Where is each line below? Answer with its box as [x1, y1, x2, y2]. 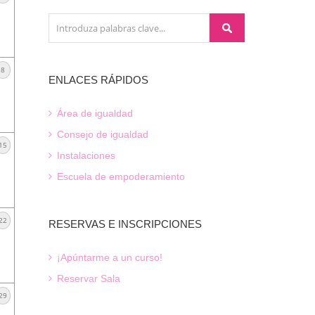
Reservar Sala [53, 273, 120, 284]
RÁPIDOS [97, 74, 148, 86]
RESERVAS [48, 218, 105, 230]
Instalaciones [53, 150, 115, 161]
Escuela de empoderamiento [53, 171, 185, 182]
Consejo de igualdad [53, 129, 148, 140]
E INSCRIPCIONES [105, 218, 202, 230]
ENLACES [48, 74, 98, 86]
